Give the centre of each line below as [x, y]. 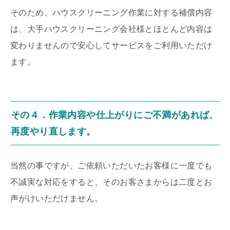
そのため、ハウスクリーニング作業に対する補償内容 [111, 13]
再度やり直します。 [53, 132]
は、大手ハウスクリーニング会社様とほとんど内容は [111, 29]
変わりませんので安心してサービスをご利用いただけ [111, 46]
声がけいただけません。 [57, 199]
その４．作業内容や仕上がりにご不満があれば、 [115, 115]
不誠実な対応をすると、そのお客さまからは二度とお [111, 182]
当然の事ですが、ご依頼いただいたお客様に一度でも [111, 166]
